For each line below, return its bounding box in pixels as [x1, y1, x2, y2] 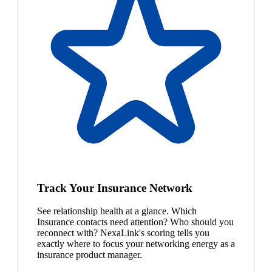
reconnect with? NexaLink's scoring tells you [37, 228, 209, 239]
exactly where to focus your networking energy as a [37, 239, 235, 250]
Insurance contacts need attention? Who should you [37, 217, 234, 228]
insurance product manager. [37, 250, 142, 260]
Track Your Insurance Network [37, 181, 192, 194]
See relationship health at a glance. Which [37, 206, 197, 217]
